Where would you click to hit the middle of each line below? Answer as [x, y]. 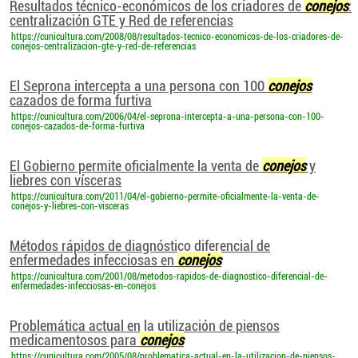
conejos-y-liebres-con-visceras [70, 206]
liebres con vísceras [66, 180]
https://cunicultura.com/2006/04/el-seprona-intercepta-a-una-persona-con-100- [168, 117]
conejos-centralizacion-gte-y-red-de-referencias [103, 46]
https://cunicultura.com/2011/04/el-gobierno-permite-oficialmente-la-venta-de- [165, 197]
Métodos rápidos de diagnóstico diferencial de [140, 246]
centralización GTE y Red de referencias [121, 20]
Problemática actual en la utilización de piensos [145, 326]
